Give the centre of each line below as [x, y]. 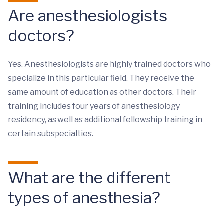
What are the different [89, 178]
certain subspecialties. [51, 134]
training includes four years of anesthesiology [94, 106]
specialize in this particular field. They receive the [101, 78]
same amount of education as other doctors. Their [102, 92]
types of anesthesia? [84, 197]
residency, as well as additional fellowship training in [105, 120]
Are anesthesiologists [87, 16]
